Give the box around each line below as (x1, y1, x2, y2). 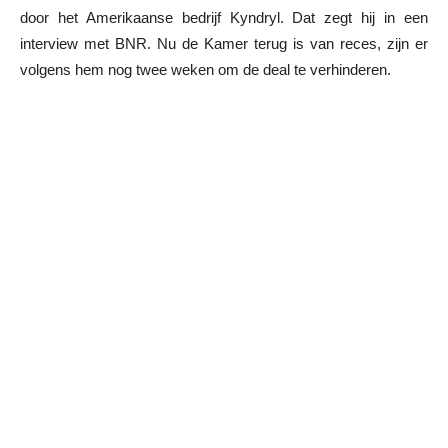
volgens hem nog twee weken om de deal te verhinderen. (20, 61, 391, 79)
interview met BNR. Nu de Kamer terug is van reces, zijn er (20, 35, 428, 53)
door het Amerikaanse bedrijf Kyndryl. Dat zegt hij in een (20, 9, 428, 27)
